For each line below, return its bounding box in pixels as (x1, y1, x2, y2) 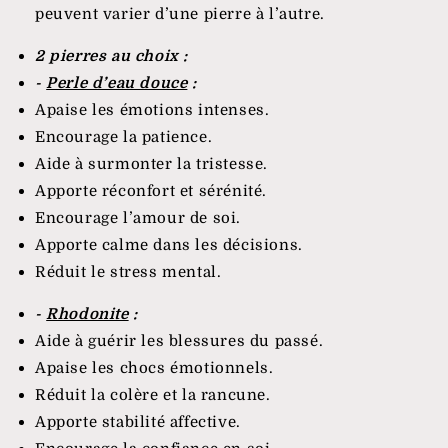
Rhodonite (46, 304, 129, 323)
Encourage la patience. (35, 127, 213, 146)
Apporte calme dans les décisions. (35, 235, 303, 254)
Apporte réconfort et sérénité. (35, 181, 267, 200)
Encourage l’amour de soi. (35, 208, 241, 227)
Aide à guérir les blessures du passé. (35, 331, 324, 350)
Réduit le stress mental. (35, 262, 222, 281)
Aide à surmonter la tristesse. (35, 154, 268, 173)
